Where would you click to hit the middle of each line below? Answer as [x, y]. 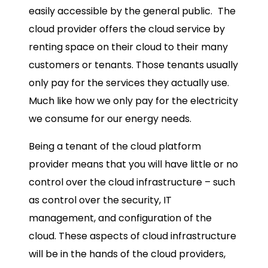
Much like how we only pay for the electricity [133, 101]
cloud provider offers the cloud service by [127, 29]
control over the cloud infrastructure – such [132, 182]
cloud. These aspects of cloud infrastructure [133, 236]
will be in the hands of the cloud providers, [127, 254]
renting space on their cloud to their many [128, 47]
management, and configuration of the [120, 218]
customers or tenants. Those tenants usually [133, 65]
